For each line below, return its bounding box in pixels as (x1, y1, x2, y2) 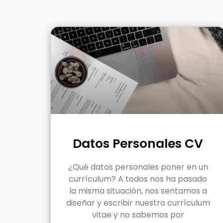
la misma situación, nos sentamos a (69, 185, 207, 197)
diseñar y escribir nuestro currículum (66, 197, 210, 209)
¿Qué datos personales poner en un (68, 161, 208, 173)
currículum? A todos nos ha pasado (69, 173, 207, 185)
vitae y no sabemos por (92, 209, 184, 221)
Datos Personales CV (73, 134, 203, 152)
